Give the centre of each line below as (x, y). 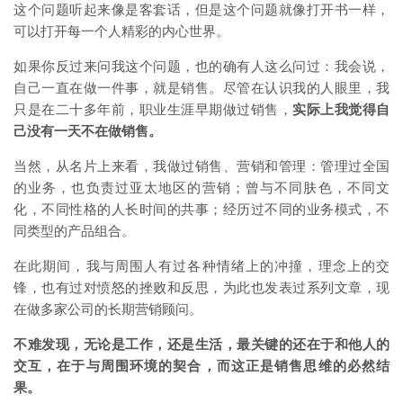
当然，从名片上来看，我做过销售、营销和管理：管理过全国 (201, 166)
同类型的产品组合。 (74, 231)
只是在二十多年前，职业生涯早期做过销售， (153, 109)
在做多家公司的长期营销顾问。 (108, 309)
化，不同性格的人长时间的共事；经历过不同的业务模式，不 (201, 209)
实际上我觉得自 (341, 109)
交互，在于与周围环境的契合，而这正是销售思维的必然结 (201, 366)
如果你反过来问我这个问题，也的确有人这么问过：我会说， (201, 66)
